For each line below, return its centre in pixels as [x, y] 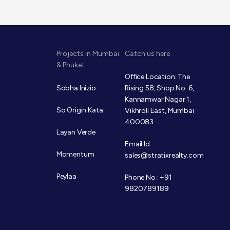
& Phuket [70, 65]
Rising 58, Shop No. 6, [159, 88]
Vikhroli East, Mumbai [159, 111]
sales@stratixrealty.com [164, 155]
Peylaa [66, 176]
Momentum [75, 154]
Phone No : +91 [148, 177]
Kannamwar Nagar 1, [158, 99]
